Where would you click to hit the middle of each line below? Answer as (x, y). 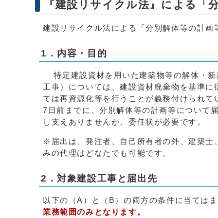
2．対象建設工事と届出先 (99, 178)
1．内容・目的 (74, 53)
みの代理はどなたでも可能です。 (107, 153)
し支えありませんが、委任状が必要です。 (124, 122)
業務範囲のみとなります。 (94, 212)
